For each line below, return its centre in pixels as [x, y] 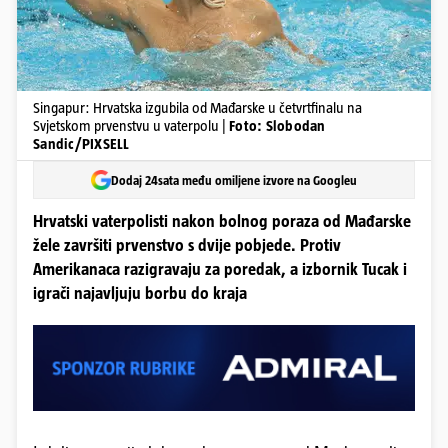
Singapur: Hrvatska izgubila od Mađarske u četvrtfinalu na [197, 107]
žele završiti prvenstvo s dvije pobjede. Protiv [187, 245]
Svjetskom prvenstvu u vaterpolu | [131, 125]
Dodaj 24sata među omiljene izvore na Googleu [234, 180]
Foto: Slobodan [277, 125]
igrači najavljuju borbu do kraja [140, 293]
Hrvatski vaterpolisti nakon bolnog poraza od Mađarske [222, 221]
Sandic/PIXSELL [81, 143]
